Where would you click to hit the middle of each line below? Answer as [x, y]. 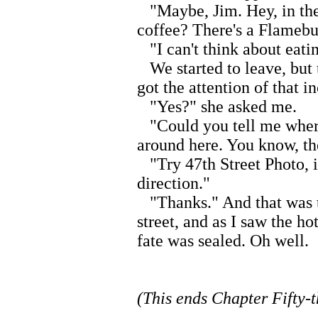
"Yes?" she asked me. [217, 106]
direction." [174, 183]
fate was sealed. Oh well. [223, 241]
